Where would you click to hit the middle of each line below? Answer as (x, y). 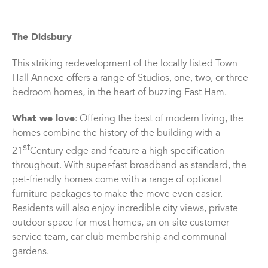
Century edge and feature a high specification (127, 152)
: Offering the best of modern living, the (159, 119)
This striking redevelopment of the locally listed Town (125, 64)
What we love (43, 119)
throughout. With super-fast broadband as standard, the (129, 166)
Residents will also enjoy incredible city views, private (125, 209)
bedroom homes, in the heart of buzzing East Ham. (119, 92)
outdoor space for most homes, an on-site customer (121, 223)
